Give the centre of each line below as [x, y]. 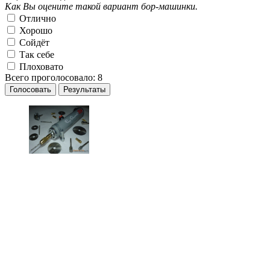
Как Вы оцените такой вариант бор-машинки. [101, 7]
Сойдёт [33, 43]
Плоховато [40, 67]
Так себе [36, 55]
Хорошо [35, 31]
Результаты [84, 90]
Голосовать [30, 90]
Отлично [36, 19]
